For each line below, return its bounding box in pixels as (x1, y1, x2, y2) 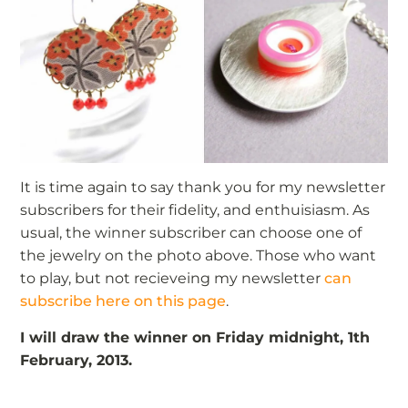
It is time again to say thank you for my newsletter (20, 178, 386, 197)
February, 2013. (20, 351, 133, 369)
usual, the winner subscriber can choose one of (20, 224, 362, 242)
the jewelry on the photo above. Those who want (20, 247, 377, 265)
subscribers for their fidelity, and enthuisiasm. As (20, 201, 371, 219)
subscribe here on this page (20, 292, 227, 311)
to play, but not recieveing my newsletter (20, 270, 325, 288)
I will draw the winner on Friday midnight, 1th (20, 328, 371, 346)
